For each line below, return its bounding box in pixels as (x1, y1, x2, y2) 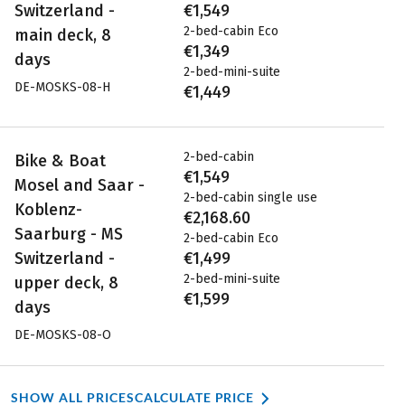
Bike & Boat (14, 150, 106, 171)
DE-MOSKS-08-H (14, 79, 110, 95)
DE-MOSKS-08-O (14, 326, 111, 343)
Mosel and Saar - (14, 174, 145, 195)
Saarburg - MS (14, 223, 123, 244)
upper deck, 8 (14, 272, 118, 293)
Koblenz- (14, 199, 82, 220)
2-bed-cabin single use (184, 189, 318, 205)
